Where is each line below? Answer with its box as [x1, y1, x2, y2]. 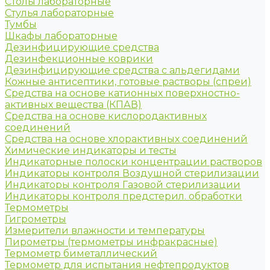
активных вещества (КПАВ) [5, 99, 142, 110]
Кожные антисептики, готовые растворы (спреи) [5, 76, 251, 87]
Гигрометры [5, 213, 66, 225]
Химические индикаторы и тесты [5, 145, 177, 156]
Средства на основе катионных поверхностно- [5, 87, 240, 99]
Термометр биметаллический [5, 248, 157, 259]
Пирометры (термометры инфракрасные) [5, 236, 218, 248]
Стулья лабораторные [5, 7, 114, 19]
